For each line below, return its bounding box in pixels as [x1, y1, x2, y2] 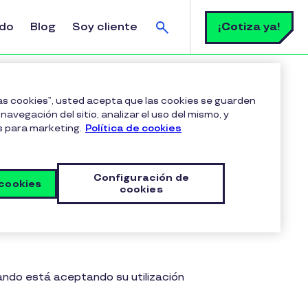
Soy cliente [72, 21, 137, 34]
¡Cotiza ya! [218, 20, 280, 34]
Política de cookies [85, 122, 181, 134]
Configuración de [93, 172, 189, 184]
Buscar [179, 10, 218, 23]
